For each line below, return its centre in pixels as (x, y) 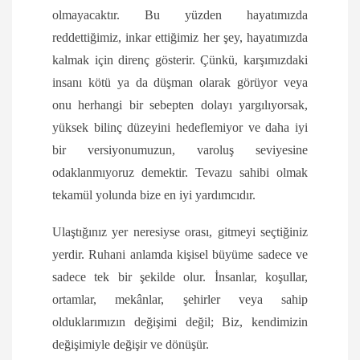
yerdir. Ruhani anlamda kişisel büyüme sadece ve (180, 255)
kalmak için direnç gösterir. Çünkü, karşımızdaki (180, 60)
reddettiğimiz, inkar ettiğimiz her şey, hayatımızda (180, 38)
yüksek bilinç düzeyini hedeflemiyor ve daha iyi (180, 128)
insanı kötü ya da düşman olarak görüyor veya (180, 83)
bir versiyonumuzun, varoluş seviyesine (180, 150)
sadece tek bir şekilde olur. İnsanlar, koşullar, (180, 277)
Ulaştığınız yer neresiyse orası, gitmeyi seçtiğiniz (180, 232)
